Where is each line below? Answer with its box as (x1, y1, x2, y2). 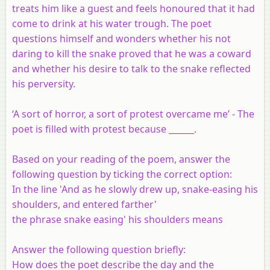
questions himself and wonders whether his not (12, 31, 231, 45)
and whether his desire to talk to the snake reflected (12, 61, 251, 75)
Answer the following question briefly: (12, 242, 186, 256)
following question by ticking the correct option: (12, 167, 232, 181)
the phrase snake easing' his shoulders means (12, 212, 223, 226)
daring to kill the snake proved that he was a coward (12, 46, 251, 60)
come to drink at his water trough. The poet (12, 16, 212, 30)
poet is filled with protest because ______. (12, 122, 196, 136)
